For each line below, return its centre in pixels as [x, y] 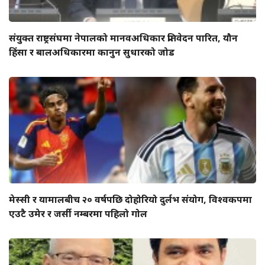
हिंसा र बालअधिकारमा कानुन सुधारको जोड [92, 52]
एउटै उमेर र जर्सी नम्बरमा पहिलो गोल [78, 214]
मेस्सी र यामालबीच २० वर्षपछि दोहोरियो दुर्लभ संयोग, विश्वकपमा [130, 200]
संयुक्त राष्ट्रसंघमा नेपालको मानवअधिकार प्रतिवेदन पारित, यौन [123, 38]
